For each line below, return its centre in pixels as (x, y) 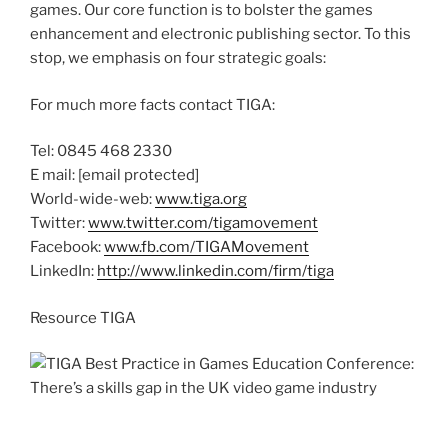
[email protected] (138, 175)
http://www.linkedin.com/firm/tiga (215, 271)
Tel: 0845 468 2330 (101, 151)
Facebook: (67, 247)
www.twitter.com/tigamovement (203, 223)
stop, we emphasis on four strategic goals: (178, 58)
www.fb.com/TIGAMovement (206, 247)
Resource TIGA (83, 317)
